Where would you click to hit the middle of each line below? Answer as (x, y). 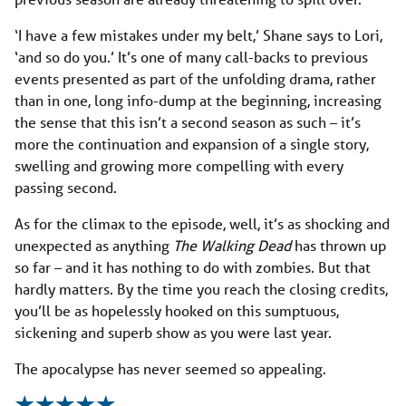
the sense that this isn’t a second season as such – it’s (188, 122)
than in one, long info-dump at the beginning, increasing (198, 101)
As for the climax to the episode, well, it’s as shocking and (202, 224)
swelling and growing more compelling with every (179, 166)
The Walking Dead (234, 246)
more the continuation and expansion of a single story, (192, 144)
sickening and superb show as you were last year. (173, 333)
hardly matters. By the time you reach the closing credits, (201, 289)
